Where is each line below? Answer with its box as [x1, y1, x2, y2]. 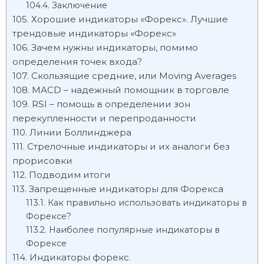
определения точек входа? [12, 56, 142, 67]
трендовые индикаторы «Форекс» [12, 28, 176, 39]
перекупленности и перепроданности [12, 113, 196, 124]
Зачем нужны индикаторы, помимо [31, 42, 198, 53]
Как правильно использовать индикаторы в [47, 197, 247, 208]
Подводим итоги [29, 169, 111, 180]
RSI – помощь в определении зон [32, 98, 190, 110]
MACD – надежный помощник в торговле [32, 84, 229, 95]
